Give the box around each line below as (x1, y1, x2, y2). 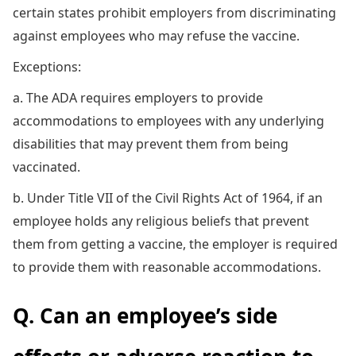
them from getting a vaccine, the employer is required (13, 234, 338, 253)
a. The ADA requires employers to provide (13, 88, 263, 106)
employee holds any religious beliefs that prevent (13, 211, 309, 230)
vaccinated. (13, 157, 80, 176)
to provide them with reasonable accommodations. (13, 257, 321, 276)
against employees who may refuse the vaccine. (13, 26, 300, 44)
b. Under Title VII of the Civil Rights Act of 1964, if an (13, 188, 323, 207)
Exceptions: (13, 57, 81, 75)
